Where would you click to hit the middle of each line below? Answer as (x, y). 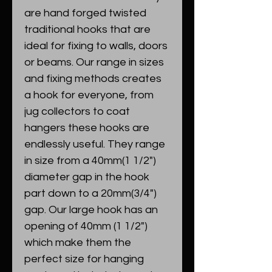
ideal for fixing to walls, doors (96, 46)
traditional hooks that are (87, 29)
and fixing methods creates (93, 79)
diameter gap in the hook (87, 177)
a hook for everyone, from (89, 95)
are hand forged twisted (85, 13)
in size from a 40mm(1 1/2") (90, 161)
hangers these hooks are (87, 128)
